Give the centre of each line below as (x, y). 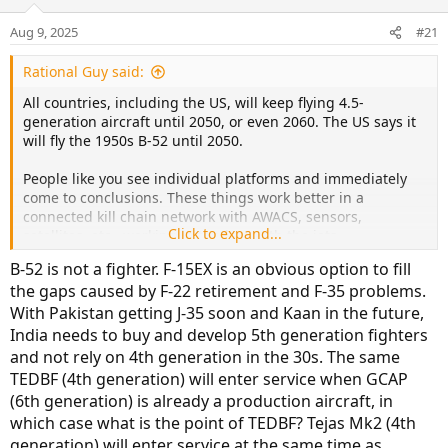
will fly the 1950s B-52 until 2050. (133, 141)
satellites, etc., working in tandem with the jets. (182, 236)
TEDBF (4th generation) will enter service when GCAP (209, 379)
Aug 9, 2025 (44, 32)
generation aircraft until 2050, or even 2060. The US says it (219, 122)
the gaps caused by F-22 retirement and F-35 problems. (218, 291)
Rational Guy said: (83, 72)
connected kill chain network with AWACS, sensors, (192, 217)
